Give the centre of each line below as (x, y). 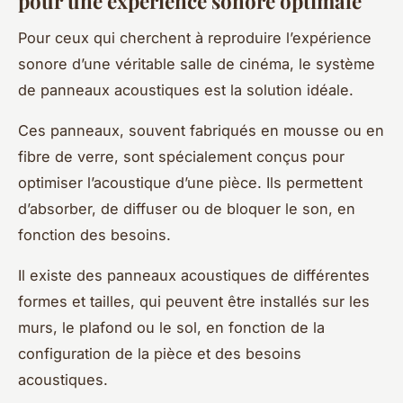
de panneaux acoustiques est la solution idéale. (186, 90)
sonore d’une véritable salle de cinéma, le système (197, 64)
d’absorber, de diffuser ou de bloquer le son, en (187, 209)
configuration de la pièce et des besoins (160, 354)
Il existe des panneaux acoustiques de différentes (194, 276)
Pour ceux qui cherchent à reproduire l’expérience (195, 38)
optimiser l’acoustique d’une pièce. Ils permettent (190, 183)
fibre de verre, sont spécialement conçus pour (181, 157)
